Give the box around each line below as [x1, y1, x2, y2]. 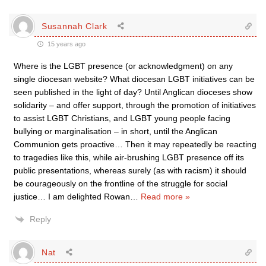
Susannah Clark [42, 21, 107, 31]
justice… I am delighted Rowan [14, 192, 130, 201]
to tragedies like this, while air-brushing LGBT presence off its [14, 153, 244, 162]
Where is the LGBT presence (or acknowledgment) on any [14, 61, 233, 71]
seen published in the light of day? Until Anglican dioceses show [14, 87, 252, 97]
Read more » [141, 192, 190, 201]
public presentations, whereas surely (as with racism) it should [14, 166, 246, 175]
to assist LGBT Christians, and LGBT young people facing [14, 113, 230, 123]
